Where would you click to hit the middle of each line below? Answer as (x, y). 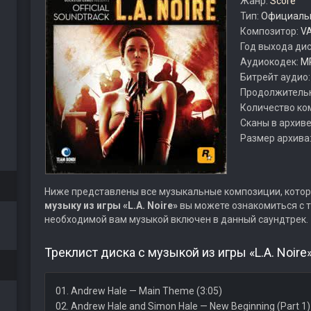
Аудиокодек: (270, 62)
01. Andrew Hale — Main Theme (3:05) (138, 291)
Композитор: (270, 31)
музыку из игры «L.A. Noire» (111, 205)
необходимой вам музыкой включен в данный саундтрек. (176, 219)
